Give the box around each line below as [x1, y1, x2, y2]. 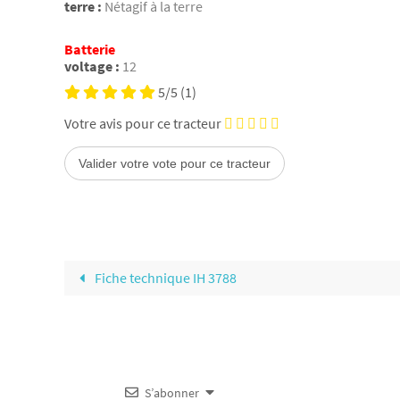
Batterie [64, 39, 115, 58]
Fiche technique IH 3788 [92, 268, 237, 287]
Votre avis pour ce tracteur [64, 113, 221, 132]
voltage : [64, 56, 120, 75]
